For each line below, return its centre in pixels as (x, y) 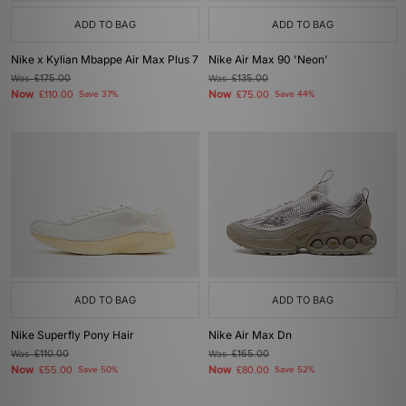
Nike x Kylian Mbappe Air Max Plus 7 (105, 59)
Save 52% (295, 370)
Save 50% (98, 370)
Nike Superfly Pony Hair (72, 335)
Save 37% (98, 94)
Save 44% (295, 94)
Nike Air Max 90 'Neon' (268, 59)
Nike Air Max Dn (250, 335)
